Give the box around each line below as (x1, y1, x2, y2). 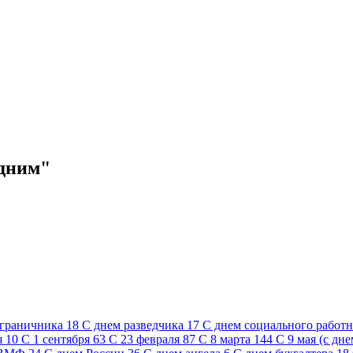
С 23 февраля (109, 332, 180, 346)
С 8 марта (199, 332, 251, 346)
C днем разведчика (82, 318, 184, 332)
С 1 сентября (21, 332, 90, 346)
